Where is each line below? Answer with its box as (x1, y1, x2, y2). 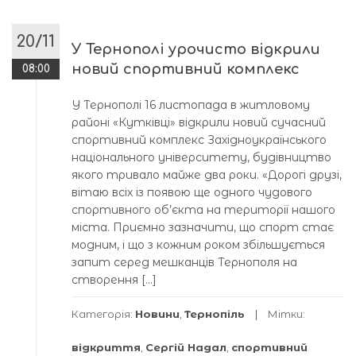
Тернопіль (184, 307, 245, 320)
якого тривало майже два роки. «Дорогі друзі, (72, 167, 342, 182)
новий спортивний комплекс (72, 60, 300, 77)
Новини (135, 307, 180, 320)
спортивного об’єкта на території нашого (72, 202, 335, 217)
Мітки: (268, 307, 305, 320)
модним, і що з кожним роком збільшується (72, 237, 325, 252)
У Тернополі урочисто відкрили (72, 41, 320, 57)
